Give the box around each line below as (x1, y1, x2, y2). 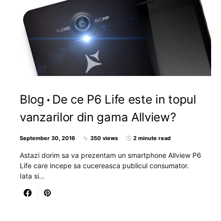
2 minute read (133, 135, 171, 142)
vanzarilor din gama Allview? (20, 110, 176, 124)
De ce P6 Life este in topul (52, 92, 196, 107)
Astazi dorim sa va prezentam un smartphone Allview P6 (20, 151, 201, 159)
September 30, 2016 (20, 135, 75, 142)
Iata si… (20, 172, 45, 180)
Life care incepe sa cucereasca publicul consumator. (20, 161, 189, 170)
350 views (90, 135, 118, 142)
